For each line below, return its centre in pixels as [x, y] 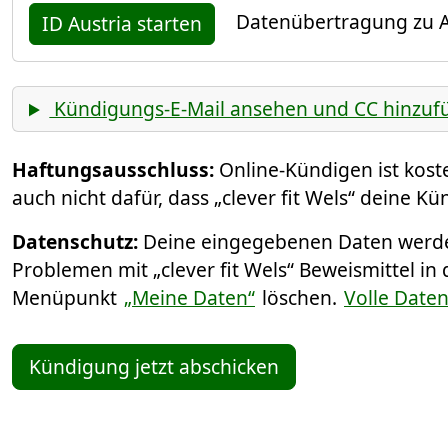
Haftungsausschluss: [113, 170]
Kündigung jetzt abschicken [154, 367]
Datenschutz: [75, 242]
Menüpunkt [67, 298]
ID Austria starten [122, 24]
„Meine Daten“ [189, 298]
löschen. [299, 298]
